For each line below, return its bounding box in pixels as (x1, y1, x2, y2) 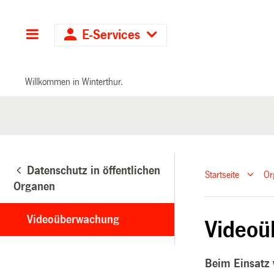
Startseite (205, 169, 240, 180)
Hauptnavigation (39, 28, 133, 42)
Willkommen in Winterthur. (25, 76, 124, 87)
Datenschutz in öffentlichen (27, 164, 160, 177)
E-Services (78, 28, 144, 42)
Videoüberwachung (27, 213, 119, 226)
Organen (13, 180, 55, 193)
